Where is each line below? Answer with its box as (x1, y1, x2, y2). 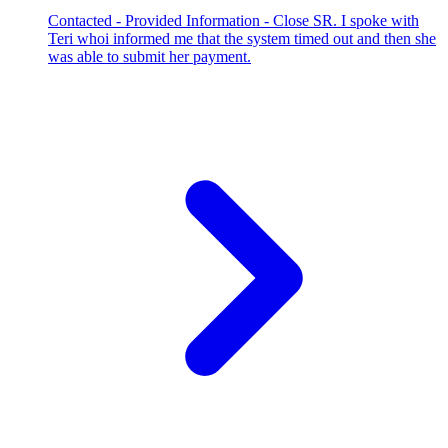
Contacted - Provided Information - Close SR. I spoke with (48, 11, 419, 29)
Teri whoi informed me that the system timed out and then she (48, 29, 436, 47)
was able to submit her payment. (48, 47, 251, 65)
